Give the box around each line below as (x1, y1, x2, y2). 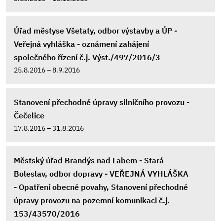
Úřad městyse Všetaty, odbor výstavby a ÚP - (14, 26, 177, 36)
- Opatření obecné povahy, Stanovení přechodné (14, 182, 188, 192)
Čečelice (14, 110, 44, 120)
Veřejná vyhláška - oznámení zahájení (14, 39, 149, 49)
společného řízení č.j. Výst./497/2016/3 (14, 52, 160, 62)
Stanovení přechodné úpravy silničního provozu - (14, 97, 189, 107)
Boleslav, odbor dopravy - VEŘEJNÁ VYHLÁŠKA (14, 169, 188, 179)
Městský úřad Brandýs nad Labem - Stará (14, 155, 164, 165)
